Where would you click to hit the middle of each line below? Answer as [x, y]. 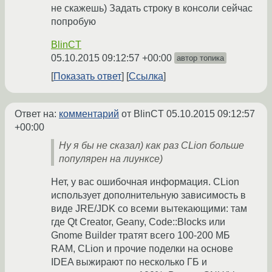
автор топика [200, 58]
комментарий [89, 114]
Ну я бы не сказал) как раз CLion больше [151, 146]
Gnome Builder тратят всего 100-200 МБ [141, 236]
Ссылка [146, 76]
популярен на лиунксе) [111, 159]
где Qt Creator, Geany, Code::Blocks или [138, 222]
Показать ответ [87, 76]
